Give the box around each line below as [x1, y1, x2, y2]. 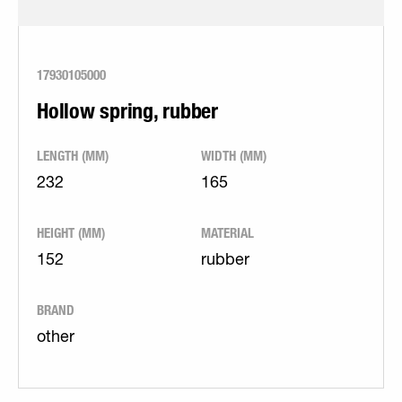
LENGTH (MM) [37, 147, 109, 164]
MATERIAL [201, 224, 254, 241]
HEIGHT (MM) [37, 224, 105, 241]
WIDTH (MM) [201, 147, 267, 164]
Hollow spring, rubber [37, 98, 218, 124]
